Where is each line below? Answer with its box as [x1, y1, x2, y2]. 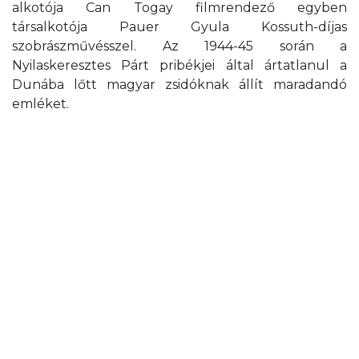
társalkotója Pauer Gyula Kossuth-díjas [12, 19, 347, 34]
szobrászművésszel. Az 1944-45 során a [12, 38, 347, 54]
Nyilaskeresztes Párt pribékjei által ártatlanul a [12, 58, 347, 73]
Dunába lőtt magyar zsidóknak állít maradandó [12, 77, 347, 92]
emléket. [12, 96, 69, 111]
